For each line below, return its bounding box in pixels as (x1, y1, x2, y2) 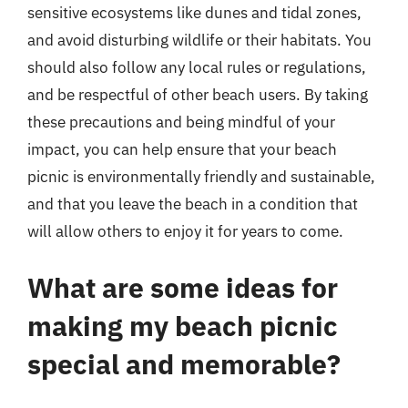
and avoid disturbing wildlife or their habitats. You (27, 30, 372, 50)
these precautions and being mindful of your (27, 112, 335, 132)
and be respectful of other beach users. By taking (27, 85, 368, 105)
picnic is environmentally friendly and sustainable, (27, 167, 375, 187)
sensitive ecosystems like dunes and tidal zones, (27, 3, 362, 23)
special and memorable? (27, 345, 341, 382)
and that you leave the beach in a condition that (27, 194, 358, 214)
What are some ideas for (27, 269, 338, 305)
